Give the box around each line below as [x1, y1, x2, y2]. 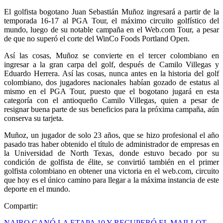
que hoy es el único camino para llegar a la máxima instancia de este [4, 175, 219, 184]
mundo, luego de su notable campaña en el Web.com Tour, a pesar [4, 25, 219, 34]
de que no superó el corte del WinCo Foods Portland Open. [4, 34, 190, 43]
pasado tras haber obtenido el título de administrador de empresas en [4, 139, 219, 148]
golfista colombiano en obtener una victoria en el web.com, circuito [4, 166, 219, 175]
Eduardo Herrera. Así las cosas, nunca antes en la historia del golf [4, 69, 219, 78]
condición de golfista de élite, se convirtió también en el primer [4, 157, 219, 166]
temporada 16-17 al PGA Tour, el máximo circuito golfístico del [4, 16, 219, 25]
